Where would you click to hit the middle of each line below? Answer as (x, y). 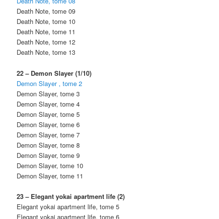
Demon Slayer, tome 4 (48, 104)
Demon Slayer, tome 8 (48, 145)
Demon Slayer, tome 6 (48, 124)
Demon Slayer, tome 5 (48, 114)
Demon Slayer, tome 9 (48, 155)
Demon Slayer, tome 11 (50, 175)
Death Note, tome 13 (46, 52)
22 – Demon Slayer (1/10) (54, 73)
